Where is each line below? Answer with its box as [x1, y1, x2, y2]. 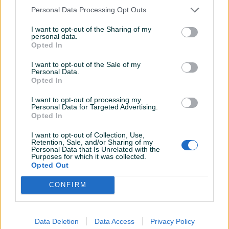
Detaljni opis [8, 147, 60, 157]
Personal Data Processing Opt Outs [31, 6, 146, 14]
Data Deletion [34, 217, 79, 225]
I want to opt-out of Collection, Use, [31, 130, 145, 139]
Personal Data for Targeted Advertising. [31, 102, 158, 111]
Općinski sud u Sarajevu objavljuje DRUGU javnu [8, 168, 193, 176]
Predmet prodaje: [8, 204, 72, 213]
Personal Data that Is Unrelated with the [31, 145, 160, 153]
